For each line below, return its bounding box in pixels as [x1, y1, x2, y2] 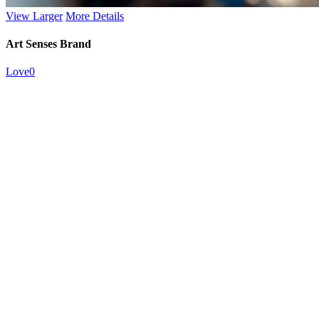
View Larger [6, 9, 63, 22]
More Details [66, 9, 124, 22]
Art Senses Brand [6, 38, 91, 51]
